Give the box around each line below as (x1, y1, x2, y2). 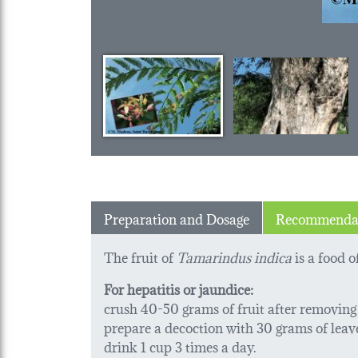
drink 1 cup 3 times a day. (104, 334, 257, 356)
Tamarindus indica (177, 245, 292, 267)
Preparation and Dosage (104, 206, 249, 229)
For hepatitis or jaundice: (104, 276, 253, 299)
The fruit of (104, 245, 177, 267)
